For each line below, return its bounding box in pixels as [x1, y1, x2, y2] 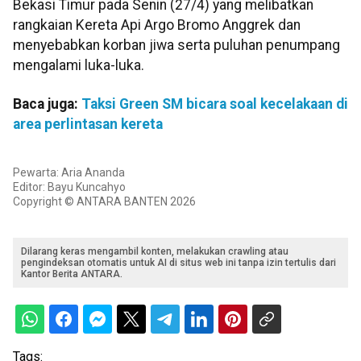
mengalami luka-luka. [13, 57, 144, 74]
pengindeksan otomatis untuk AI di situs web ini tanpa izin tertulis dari [21, 257, 336, 268]
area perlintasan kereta [13, 115, 163, 132]
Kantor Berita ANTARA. [21, 268, 122, 280]
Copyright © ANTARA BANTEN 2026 [13, 195, 196, 208]
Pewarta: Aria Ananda [13, 166, 125, 179]
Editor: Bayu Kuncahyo [13, 180, 126, 193]
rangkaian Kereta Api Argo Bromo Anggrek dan [13, 17, 301, 34]
